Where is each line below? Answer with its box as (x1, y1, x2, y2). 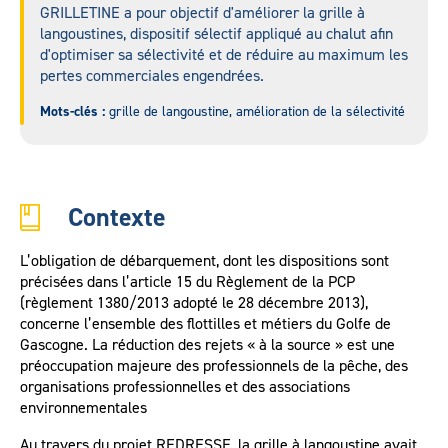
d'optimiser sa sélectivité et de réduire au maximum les (40, 44, 408, 65)
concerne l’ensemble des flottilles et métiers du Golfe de (20, 313, 391, 334)
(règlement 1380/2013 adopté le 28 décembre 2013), (20, 292, 368, 313)
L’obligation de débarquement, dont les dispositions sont (20, 250, 389, 271)
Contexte (68, 200, 166, 234)
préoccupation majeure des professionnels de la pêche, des (20, 355, 408, 376)
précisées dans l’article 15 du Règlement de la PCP (20, 271, 355, 292)
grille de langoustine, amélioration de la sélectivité (105, 102, 405, 121)
